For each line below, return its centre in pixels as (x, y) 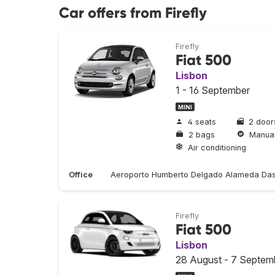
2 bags (202, 134)
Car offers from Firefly (133, 13)
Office (81, 175)
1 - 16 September (213, 90)
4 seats (202, 122)
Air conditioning (217, 147)
